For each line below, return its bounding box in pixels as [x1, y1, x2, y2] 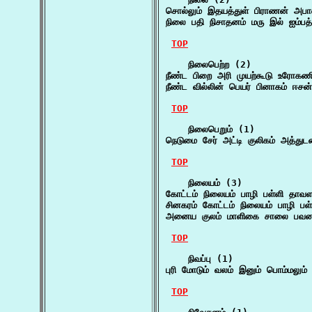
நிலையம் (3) [166, 178, 242, 188]
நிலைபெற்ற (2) [166, 59, 251, 70]
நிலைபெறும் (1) [166, 124, 255, 134]
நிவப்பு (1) [166, 253, 233, 264]
